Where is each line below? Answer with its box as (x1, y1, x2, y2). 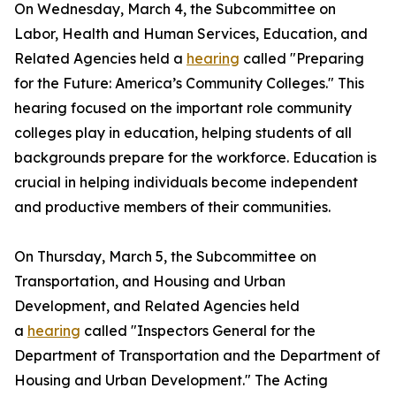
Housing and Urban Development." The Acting (14, 371, 328, 389)
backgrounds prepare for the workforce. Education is (14, 148, 377, 166)
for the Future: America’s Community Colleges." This (14, 74, 364, 92)
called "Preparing (240, 49, 364, 67)
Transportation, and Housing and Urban (14, 272, 286, 290)
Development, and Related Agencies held (14, 297, 300, 315)
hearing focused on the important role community (14, 99, 352, 117)
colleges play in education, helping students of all (14, 124, 352, 141)
